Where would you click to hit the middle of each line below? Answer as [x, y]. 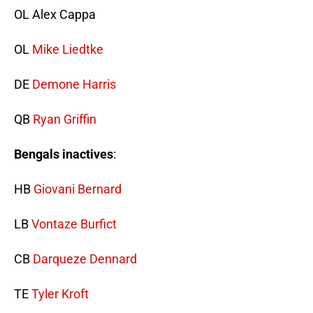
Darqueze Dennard [85, 259]
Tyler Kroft [60, 294]
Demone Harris [74, 85]
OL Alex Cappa [55, 15]
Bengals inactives [64, 154]
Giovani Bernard [78, 189]
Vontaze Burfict [74, 224]
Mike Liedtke [68, 50]
